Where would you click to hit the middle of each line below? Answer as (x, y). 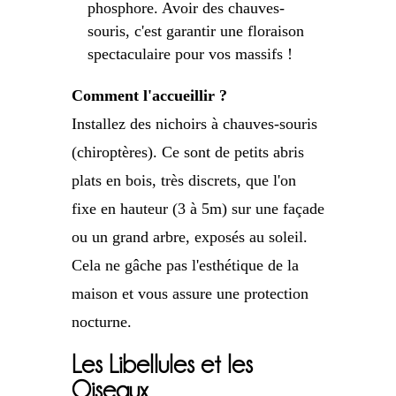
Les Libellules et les (162, 365)
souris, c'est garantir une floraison (195, 31)
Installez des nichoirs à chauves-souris (194, 124)
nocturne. (101, 322)
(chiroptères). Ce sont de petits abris (187, 152)
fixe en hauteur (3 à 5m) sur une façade (198, 209)
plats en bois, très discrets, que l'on (183, 181)
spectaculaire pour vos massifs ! (190, 54)
